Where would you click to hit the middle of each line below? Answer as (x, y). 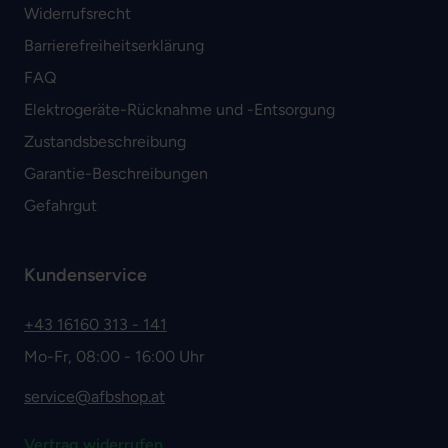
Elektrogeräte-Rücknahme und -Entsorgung (179, 110)
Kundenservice (85, 275)
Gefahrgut (60, 206)
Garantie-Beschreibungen (116, 174)
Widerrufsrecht (77, 14)
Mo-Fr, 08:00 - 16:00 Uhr (114, 357)
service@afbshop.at (94, 397)
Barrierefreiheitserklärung (114, 46)
